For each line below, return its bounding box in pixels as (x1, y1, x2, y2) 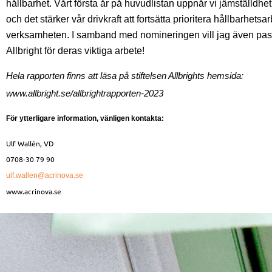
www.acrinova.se (6, 186, 61, 196)
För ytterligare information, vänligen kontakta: (6, 114, 164, 123)
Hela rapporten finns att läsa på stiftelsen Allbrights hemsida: (6, 70, 246, 81)
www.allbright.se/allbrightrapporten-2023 (6, 88, 166, 98)
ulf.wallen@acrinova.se (6, 171, 83, 180)
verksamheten (6, 30, 67, 41)
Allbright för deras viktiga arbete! (6, 46, 144, 56)
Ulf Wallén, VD (6, 138, 54, 148)
